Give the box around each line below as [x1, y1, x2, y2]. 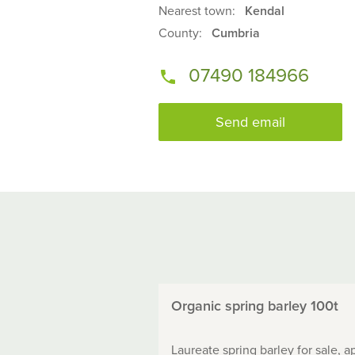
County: [158, 25, 205, 41]
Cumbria [212, 25, 260, 41]
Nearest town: [158, 3, 239, 19]
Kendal [245, 3, 284, 19]
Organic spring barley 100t [171, 296, 338, 315]
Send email [216, 113, 285, 131]
